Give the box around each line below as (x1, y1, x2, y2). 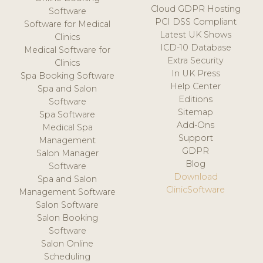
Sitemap (178, 106, 214, 117)
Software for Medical (24, 18, 111, 29)
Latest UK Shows (160, 29, 232, 40)
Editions (178, 93, 213, 104)
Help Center (170, 80, 221, 92)
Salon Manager (36, 147, 99, 159)
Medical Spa (42, 122, 93, 133)
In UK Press (171, 68, 220, 79)
